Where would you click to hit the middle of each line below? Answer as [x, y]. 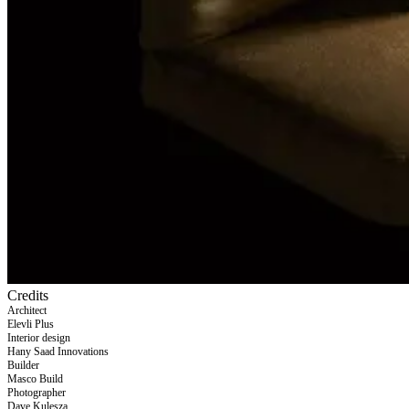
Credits [28, 296]
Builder [23, 366]
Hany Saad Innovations [58, 352]
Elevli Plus [31, 325]
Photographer [37, 393]
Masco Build [35, 379]
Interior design [39, 338]
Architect [27, 311]
